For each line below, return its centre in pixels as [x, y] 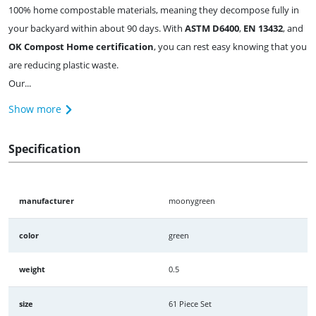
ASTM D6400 [212, 28]
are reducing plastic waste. [63, 65]
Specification [45, 148]
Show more [36, 109]
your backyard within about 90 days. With [97, 28]
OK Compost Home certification [81, 46]
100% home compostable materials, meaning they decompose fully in [154, 10]
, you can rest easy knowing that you [230, 46]
